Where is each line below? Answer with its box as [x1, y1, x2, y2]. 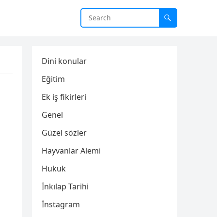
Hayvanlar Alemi [42, 145, 101, 156]
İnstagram [42, 199, 80, 210]
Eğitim [42, 74, 65, 84]
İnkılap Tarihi [42, 181, 89, 192]
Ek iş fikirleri [42, 92, 86, 102]
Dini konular [42, 56, 87, 66]
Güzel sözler [42, 127, 87, 138]
